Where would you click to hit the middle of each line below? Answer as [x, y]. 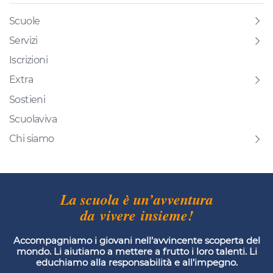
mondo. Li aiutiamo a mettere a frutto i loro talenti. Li [136, 251]
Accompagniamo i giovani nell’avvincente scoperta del [136, 240]
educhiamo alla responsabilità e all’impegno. [136, 262]
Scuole [25, 21]
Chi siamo [32, 138]
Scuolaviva [33, 119]
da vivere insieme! [136, 215]
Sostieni [27, 99]
